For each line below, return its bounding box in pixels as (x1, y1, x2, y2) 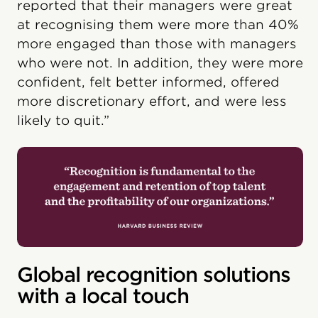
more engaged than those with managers (17, 35, 297, 51)
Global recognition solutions (17, 262, 290, 287)
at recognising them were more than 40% (17, 16, 299, 32)
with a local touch (17, 283, 189, 308)
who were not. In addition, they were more (17, 55, 303, 70)
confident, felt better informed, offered (17, 74, 280, 89)
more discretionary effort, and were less (17, 93, 287, 109)
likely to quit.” (17, 112, 109, 128)
